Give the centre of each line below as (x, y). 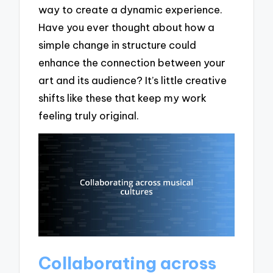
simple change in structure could (118, 44)
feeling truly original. (89, 115)
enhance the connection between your (132, 62)
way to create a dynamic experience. (131, 9)
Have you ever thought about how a (127, 27)
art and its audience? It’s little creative (133, 80)
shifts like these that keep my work (123, 97)
